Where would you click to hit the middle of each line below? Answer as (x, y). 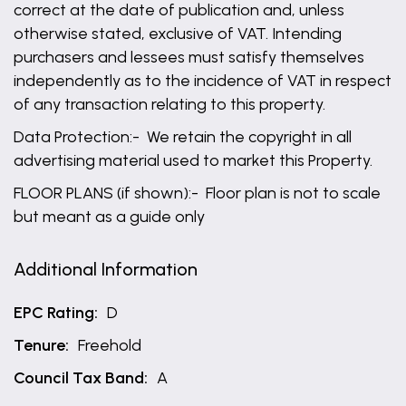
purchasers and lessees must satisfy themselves (189, 57)
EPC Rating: (56, 313)
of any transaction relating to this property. (171, 104)
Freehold (110, 345)
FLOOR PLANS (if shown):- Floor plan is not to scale (197, 193)
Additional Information (106, 269)
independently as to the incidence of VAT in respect (203, 81)
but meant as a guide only (109, 217)
